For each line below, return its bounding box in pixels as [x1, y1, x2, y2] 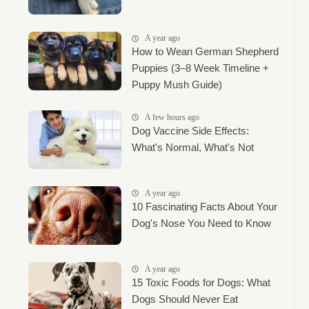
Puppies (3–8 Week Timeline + [132, 62, 269, 74]
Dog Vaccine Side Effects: [132, 124, 249, 137]
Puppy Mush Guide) [132, 79, 222, 91]
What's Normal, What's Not [132, 141, 254, 153]
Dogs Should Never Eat [132, 292, 238, 305]
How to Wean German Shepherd [132, 46, 279, 58]
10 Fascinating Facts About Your [132, 200, 277, 212]
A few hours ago [145, 112, 199, 122]
